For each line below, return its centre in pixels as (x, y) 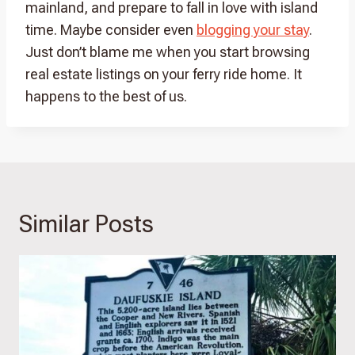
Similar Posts (86, 223)
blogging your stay (253, 29)
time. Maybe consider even (111, 29)
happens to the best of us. (106, 96)
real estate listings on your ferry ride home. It (164, 74)
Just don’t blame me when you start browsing (168, 52)
